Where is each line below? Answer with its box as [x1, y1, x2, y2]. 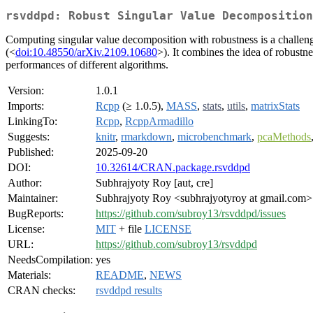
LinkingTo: [8, 115, 57, 128]
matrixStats [251, 100, 300, 112]
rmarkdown [121, 131, 172, 143]
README [96, 269, 144, 282]
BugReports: [8, 208, 64, 220]
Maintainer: [8, 192, 58, 205]
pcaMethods [257, 131, 311, 143]
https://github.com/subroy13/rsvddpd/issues [96, 208, 286, 220]
